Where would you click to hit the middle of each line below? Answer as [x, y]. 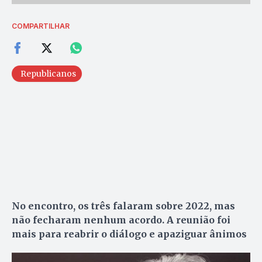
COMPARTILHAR [41, 26]
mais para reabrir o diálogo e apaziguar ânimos [129, 234]
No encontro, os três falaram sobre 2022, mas [123, 206]
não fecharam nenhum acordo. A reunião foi [121, 220]
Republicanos [48, 73]
